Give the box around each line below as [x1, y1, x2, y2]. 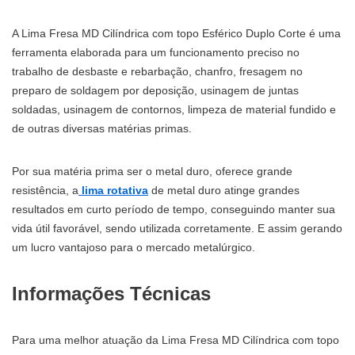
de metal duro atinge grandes [148, 184, 300, 197]
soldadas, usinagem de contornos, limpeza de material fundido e [12, 103, 336, 116]
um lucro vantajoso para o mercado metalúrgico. [12, 241, 255, 254]
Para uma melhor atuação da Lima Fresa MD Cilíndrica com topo [12, 334, 339, 346]
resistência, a [12, 184, 78, 197]
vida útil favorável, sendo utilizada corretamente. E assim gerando [12, 222, 342, 235]
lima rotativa [82, 184, 148, 197]
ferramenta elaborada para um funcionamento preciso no [12, 46, 300, 59]
